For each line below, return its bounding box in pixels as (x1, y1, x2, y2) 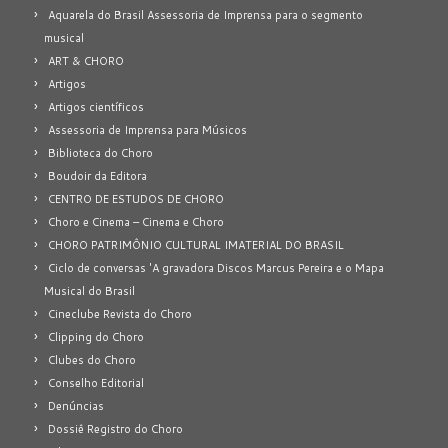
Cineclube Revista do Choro (48, 305, 192, 322)
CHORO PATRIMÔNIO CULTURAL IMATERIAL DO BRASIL (48, 236, 344, 253)
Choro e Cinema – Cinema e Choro (48, 213, 224, 230)
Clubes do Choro (48, 351, 136, 368)
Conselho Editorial (48, 374, 144, 391)
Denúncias (48, 397, 104, 414)
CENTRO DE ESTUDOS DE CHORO (48, 190, 224, 207)
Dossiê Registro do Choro (48, 420, 183, 437)
